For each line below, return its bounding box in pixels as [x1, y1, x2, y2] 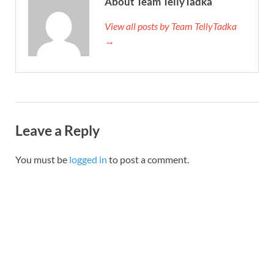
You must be [15, 153, 69, 165]
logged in [69, 153, 107, 165]
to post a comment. [107, 153, 189, 165]
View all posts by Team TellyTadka [105, 20, 237, 32]
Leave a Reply [15, 121, 100, 139]
